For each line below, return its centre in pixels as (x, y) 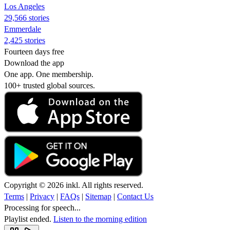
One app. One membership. (49, 74)
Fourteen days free (34, 51)
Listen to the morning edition (100, 219)
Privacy (42, 196)
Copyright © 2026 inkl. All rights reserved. (74, 185)
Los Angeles (24, 6)
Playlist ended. (29, 219)
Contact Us (135, 196)
